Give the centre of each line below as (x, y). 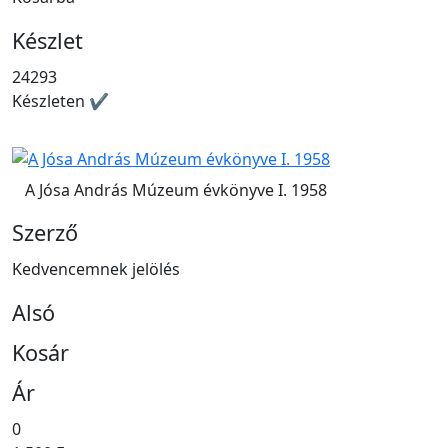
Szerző (45, 232)
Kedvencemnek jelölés (96, 268)
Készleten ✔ (60, 101)
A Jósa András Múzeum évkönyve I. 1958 (176, 189)
